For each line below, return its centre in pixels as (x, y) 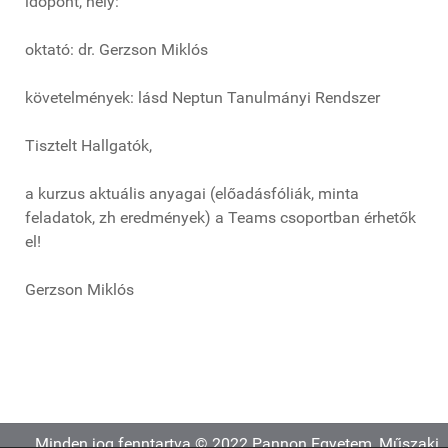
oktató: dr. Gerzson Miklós (116, 49)
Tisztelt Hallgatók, (88, 145)
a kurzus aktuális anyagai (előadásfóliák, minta (192, 193)
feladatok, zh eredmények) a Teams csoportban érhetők (220, 217)
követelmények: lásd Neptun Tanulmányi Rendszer (202, 97)
